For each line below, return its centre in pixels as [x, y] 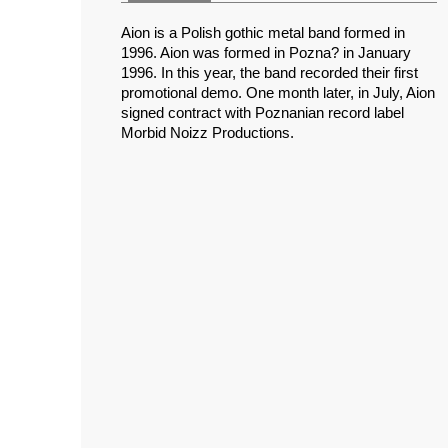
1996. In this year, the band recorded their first [269, 72]
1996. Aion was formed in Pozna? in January [266, 52]
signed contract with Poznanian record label [262, 112]
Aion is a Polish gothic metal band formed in [263, 32]
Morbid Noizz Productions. [207, 132]
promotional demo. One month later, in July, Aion [278, 92]
